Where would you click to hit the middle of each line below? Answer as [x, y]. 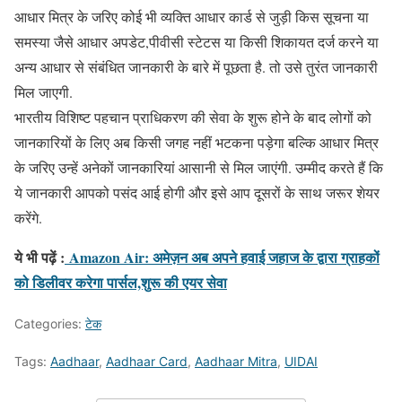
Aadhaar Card [147, 361]
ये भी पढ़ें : [39, 257]
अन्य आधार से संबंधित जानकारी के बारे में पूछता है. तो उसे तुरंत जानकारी [196, 66]
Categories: [50, 323]
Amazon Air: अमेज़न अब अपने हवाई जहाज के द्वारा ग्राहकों [222, 257]
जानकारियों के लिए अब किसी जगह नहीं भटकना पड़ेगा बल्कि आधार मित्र [197, 142]
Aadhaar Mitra [236, 361]
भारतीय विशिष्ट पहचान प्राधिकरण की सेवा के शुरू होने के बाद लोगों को [193, 117]
